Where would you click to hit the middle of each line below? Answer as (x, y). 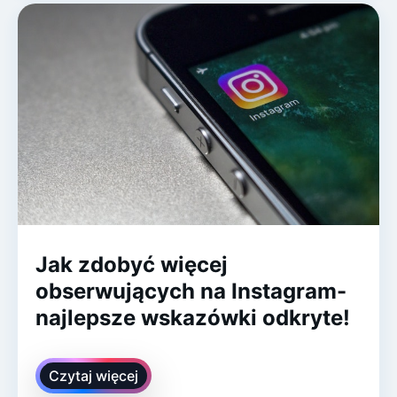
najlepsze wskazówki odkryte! (193, 317)
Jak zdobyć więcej (132, 264)
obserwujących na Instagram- (191, 291)
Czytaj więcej (93, 375)
